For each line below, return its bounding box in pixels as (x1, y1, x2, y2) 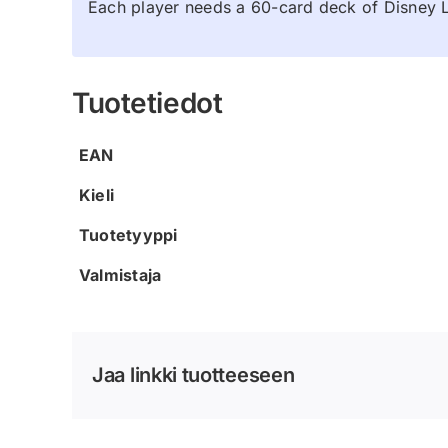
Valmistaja (79, 264, 162, 285)
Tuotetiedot (72, 85, 223, 120)
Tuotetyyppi (79, 224, 178, 245)
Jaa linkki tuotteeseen (92, 363, 295, 388)
